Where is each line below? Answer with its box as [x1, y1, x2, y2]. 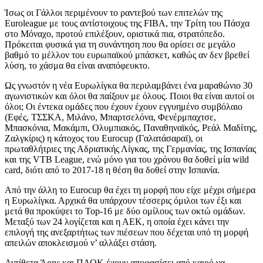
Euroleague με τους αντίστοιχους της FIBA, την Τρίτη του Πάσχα [5, 18, 249, 28]
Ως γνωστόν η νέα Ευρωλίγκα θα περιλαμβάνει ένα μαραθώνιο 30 [5, 80, 252, 90]
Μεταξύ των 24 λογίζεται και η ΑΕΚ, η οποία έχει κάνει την [5, 216, 229, 227]
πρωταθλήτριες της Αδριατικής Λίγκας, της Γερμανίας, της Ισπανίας [5, 143, 256, 154]
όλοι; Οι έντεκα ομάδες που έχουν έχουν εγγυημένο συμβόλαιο [5, 101, 242, 112]
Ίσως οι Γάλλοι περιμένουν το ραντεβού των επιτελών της [5, 7, 222, 18]
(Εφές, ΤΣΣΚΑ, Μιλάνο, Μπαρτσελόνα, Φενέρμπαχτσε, [5, 112, 216, 122]
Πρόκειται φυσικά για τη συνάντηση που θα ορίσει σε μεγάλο [5, 39, 235, 49]
